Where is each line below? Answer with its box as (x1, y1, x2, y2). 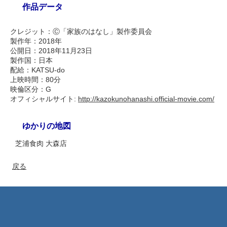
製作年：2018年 (10, 37, 62, 45)
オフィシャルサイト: (10, 95, 78, 103)
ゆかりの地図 (22, 122, 71, 130)
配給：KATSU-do (10, 66, 65, 74)
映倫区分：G (10, 85, 51, 93)
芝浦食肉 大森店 (15, 139, 67, 147)
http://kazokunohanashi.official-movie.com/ (78, 95, 214, 103)
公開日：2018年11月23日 (10, 47, 92, 55)
